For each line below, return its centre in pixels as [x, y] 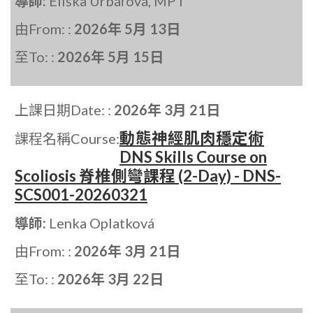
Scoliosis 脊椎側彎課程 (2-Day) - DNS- [148, 176]
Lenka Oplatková [102, 223]
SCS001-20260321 [81, 195]
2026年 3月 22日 [110, 279]
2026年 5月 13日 [127, 29]
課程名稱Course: [67, 139]
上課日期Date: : [64, 110]
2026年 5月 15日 [110, 57]
